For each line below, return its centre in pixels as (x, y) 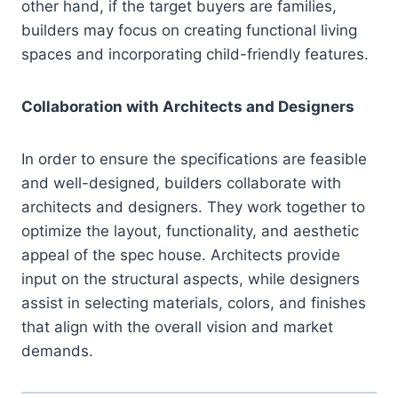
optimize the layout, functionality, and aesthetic (190, 231)
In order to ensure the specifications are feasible (194, 159)
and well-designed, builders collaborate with (181, 183)
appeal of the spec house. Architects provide (181, 255)
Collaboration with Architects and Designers (188, 107)
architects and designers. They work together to (193, 207)
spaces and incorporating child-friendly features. (195, 55)
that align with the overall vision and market (177, 327)
